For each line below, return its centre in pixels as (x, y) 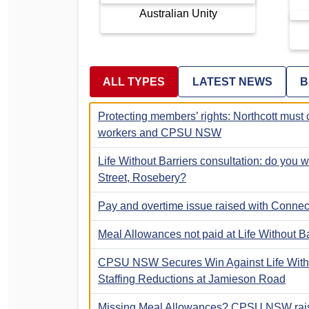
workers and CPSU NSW (160, 132)
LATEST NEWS (232, 81)
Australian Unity (178, 13)
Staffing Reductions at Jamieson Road (192, 279)
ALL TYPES (147, 81)
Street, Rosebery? (142, 177)
